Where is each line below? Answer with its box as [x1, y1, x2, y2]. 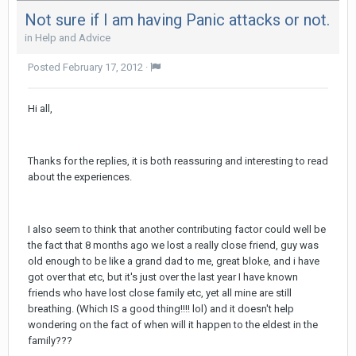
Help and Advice [35, 31, 110, 44]
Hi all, [28, 102, 52, 114]
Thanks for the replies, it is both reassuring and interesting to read [28, 154, 328, 167]
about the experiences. [28, 170, 132, 183]
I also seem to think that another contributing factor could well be [28, 222, 326, 235]
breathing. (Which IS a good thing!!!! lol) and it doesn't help [28, 302, 294, 315]
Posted [28, 60, 63, 73]
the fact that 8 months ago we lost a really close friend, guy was [28, 238, 319, 251]
